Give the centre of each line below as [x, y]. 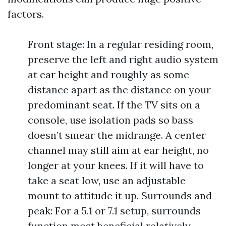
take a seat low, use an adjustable [107, 180]
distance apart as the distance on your [119, 90]
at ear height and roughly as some [108, 74]
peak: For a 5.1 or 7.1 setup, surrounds [114, 211]
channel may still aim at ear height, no [118, 150]
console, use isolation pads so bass [110, 120]
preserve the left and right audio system [123, 59]
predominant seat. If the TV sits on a [114, 105]
